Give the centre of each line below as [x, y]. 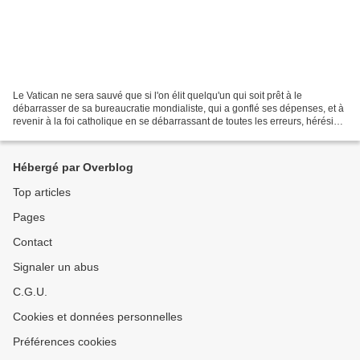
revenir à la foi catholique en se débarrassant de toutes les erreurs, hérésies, [180, 121]
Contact [33, 242]
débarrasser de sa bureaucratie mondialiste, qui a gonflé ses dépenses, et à [178, 108]
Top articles [42, 192]
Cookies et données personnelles [98, 317]
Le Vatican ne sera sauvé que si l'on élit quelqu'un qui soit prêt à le [157, 95]
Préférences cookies [65, 342]
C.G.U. [30, 292]
